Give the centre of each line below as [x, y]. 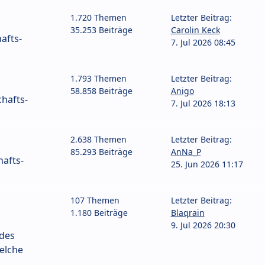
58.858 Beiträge [101, 91]
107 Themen [95, 200]
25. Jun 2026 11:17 [207, 164]
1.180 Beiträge [99, 212]
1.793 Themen [98, 78]
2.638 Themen [98, 139]
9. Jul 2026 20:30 [203, 225]
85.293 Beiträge [101, 151]
